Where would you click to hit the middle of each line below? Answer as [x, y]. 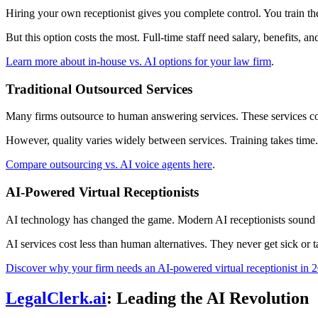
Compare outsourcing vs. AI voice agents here [109, 165]
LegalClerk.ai [56, 298]
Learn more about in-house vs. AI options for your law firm [138, 61]
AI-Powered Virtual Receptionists [102, 192]
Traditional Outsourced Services [99, 89]
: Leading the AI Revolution [208, 298]
